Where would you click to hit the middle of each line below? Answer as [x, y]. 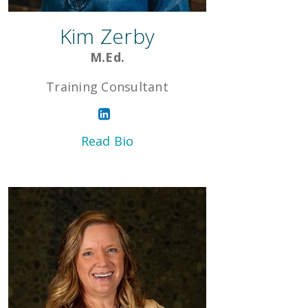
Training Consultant [107, 87]
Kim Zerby [107, 36]
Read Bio [107, 141]
